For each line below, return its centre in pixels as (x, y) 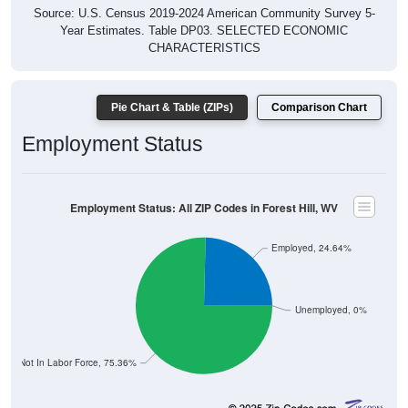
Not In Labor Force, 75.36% (77, 362)
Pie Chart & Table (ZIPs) (172, 108)
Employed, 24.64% (312, 248)
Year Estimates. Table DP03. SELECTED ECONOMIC (204, 31)
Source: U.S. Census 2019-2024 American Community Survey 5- (204, 14)
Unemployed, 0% (331, 310)
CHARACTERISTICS (204, 48)
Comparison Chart (319, 108)
